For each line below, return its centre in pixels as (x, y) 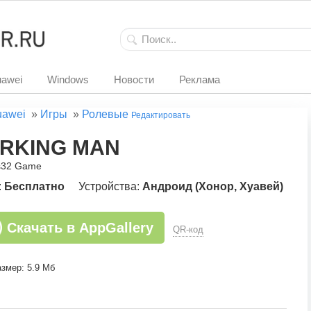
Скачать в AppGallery (80, 228)
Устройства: (110, 186)
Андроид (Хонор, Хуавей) (213, 186)
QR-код (188, 229)
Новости (134, 79)
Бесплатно (34, 186)
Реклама (200, 79)
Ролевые (105, 114)
